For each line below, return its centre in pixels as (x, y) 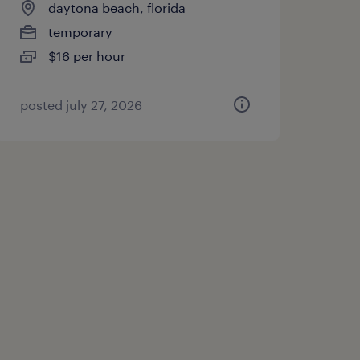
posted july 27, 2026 (81, 105)
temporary (80, 32)
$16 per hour (86, 56)
